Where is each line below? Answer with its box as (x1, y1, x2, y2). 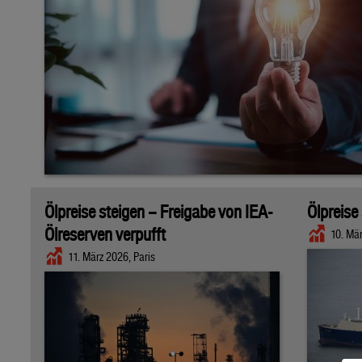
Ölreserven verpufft (44, 224, 166, 246)
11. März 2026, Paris (68, 250, 155, 264)
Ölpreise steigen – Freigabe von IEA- (44, 201, 271, 223)
